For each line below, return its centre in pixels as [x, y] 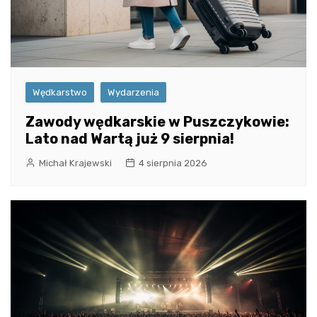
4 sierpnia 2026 [173, 163]
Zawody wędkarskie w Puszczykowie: [157, 121]
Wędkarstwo [60, 92]
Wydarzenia [133, 92]
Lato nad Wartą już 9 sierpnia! [130, 138]
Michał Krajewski [75, 163]
